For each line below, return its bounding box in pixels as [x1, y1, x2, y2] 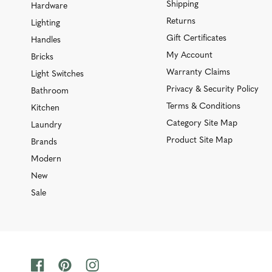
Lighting [30, 18, 60, 28]
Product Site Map [166, 135, 233, 145]
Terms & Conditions [166, 101, 241, 111]
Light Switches [30, 69, 84, 79]
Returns [166, 16, 196, 26]
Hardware [30, 1, 67, 11]
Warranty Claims [166, 67, 231, 77]
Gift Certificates [166, 33, 227, 43]
